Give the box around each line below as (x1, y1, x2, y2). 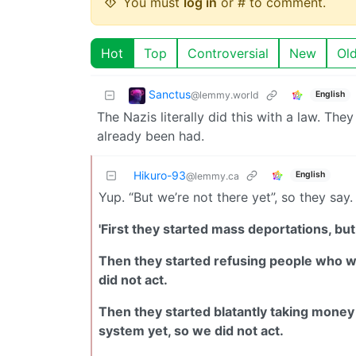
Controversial (188, 44, 269, 61)
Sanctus (149, 87, 191, 101)
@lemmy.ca (186, 169, 239, 182)
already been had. (97, 127, 204, 144)
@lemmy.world (191, 88, 259, 101)
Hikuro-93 (133, 168, 186, 182)
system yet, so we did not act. (99, 322, 284, 339)
